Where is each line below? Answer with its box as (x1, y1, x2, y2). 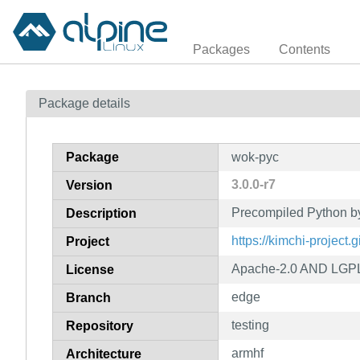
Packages (193, 42, 250, 56)
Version (66, 178, 112, 192)
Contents (279, 42, 330, 56)
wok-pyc (231, 149, 279, 164)
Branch (66, 290, 111, 305)
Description (66, 206, 137, 220)
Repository (66, 318, 133, 333)
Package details (39, 96, 130, 110)
